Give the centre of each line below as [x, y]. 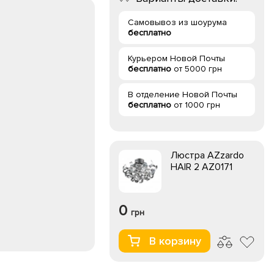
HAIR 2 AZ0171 [202, 167]
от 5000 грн [197, 69]
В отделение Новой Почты [183, 94]
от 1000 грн [196, 105]
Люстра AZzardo [207, 155]
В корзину [175, 241]
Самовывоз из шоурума [177, 22]
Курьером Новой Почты [176, 58]
